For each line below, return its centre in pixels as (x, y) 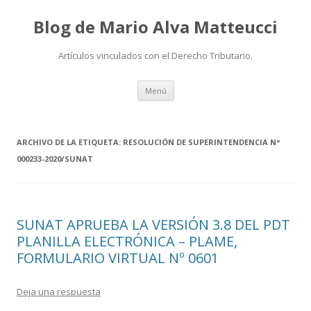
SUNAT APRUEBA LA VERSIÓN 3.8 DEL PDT (153, 225)
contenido (196, 104)
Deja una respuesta (59, 292)
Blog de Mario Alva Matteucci (155, 27)
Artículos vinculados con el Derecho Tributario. (155, 56)
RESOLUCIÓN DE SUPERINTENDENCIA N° (202, 142)
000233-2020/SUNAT (55, 159)
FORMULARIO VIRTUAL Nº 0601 (118, 258)
